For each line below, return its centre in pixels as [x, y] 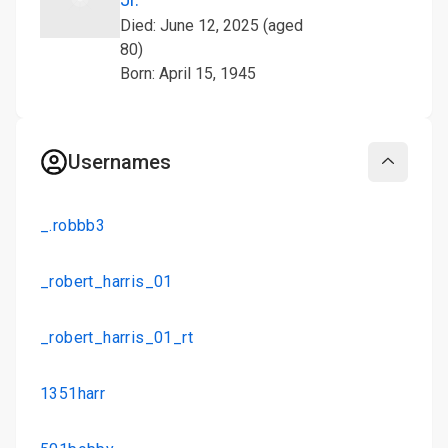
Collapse [415, 170]
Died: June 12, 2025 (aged [211, 25]
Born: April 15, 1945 [188, 73]
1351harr [73, 393]
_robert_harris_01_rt [116, 337]
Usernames [119, 162]
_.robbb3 [73, 225]
